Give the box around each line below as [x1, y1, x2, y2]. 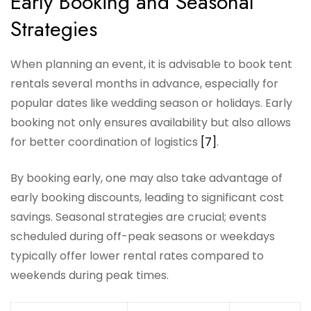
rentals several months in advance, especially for [10, 76, 278, 92]
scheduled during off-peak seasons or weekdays [10, 228, 275, 245]
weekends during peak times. [10, 267, 169, 284]
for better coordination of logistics [10, 134, 201, 151]
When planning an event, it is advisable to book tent [10, 56, 292, 73]
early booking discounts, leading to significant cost [10, 190, 284, 206]
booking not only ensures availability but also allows [10, 115, 291, 131]
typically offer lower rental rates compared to [10, 248, 264, 264]
